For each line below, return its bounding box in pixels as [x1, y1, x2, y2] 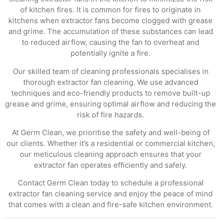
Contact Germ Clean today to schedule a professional [17, 178, 204, 188]
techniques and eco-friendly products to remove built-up [11, 88, 210, 98]
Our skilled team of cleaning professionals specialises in [12, 66, 209, 76]
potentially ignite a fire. [71, 48, 150, 58]
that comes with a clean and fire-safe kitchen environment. [8, 200, 213, 210]
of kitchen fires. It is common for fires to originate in [20, 5, 201, 15]
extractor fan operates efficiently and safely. [34, 160, 187, 170]
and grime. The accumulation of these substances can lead [8, 27, 213, 37]
